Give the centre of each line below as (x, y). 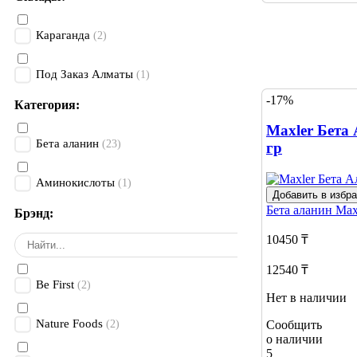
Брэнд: (34, 214)
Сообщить (294, 325)
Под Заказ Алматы (84, 75)
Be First (55, 285)
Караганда (63, 35)
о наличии (294, 339)
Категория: (47, 105)
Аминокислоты (77, 183)
